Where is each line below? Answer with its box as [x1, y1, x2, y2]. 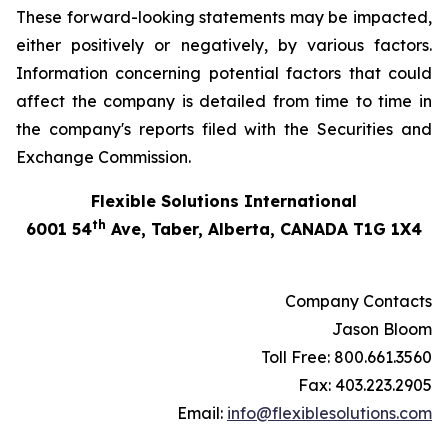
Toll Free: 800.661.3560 [261, 347, 432, 367]
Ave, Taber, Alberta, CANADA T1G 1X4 [106, 219, 422, 239]
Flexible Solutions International [91, 191, 357, 211]
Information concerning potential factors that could [16, 63, 432, 83]
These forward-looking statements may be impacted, [16, 7, 432, 27]
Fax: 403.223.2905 [298, 375, 432, 395]
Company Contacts [285, 291, 432, 311]
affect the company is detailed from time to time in [16, 91, 432, 111]
